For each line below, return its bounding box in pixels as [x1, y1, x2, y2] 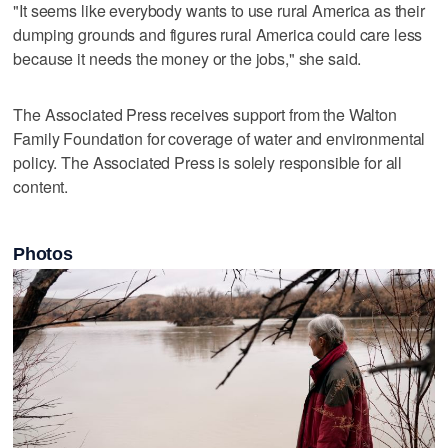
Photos [13, 244, 73, 265]
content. [13, 174, 69, 198]
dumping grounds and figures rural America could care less [13, 22, 423, 46]
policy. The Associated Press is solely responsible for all [13, 150, 403, 174]
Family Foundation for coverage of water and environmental [13, 126, 426, 150]
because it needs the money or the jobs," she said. [13, 46, 362, 70]
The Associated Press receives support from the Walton [13, 102, 397, 126]
